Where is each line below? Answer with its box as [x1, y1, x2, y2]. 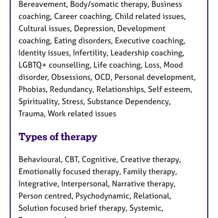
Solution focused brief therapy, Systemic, [18, 203, 163, 213]
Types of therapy [18, 130, 97, 143]
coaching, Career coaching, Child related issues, [18, 11, 186, 21]
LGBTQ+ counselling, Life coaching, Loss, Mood [18, 60, 183, 70]
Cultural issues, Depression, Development [18, 23, 165, 34]
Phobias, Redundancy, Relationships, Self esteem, [18, 84, 192, 94]
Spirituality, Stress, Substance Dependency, [18, 96, 171, 107]
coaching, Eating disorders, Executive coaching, [18, 36, 185, 46]
